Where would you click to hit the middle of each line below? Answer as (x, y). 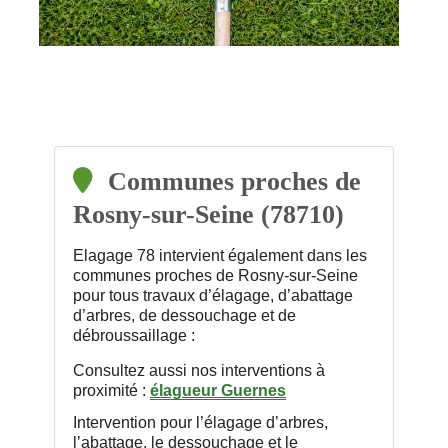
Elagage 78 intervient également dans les (220, 255)
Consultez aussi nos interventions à (199, 370)
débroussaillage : (134, 335)
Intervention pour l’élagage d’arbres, (200, 422)
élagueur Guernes (218, 390)
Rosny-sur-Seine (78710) (208, 214)
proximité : (111, 390)
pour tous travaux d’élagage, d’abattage (213, 295)
